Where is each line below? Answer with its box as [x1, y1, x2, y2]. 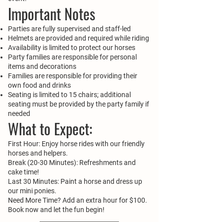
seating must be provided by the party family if [8, 100, 149, 108]
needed [8, 110, 30, 117]
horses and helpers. [8, 149, 68, 157]
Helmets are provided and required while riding [8, 34, 149, 42]
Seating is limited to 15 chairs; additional [8, 91, 131, 99]
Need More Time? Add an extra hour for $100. [8, 196, 147, 204]
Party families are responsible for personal [8, 53, 137, 61]
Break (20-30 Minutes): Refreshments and [8, 159, 136, 166]
